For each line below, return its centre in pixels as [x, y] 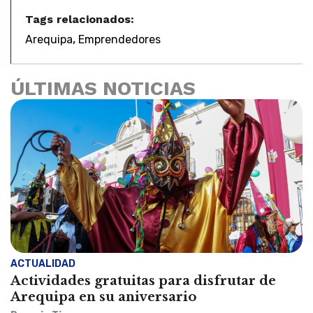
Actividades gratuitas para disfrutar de [143, 281]
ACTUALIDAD [43, 263]
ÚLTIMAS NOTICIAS [103, 88]
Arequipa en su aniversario [103, 297]
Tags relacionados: [80, 19]
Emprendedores [119, 39]
